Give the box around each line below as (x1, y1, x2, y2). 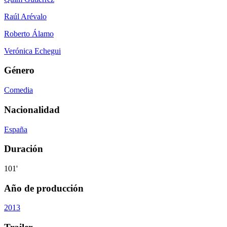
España (4, 125, 27, 134)
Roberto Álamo (4, 29, 54, 38)
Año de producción (4, 182, 84, 194)
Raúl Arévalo (4, 12, 47, 21)
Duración (4, 143, 43, 155)
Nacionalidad (4, 104, 60, 115)
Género (4, 65, 34, 76)
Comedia (4, 86, 33, 95)
